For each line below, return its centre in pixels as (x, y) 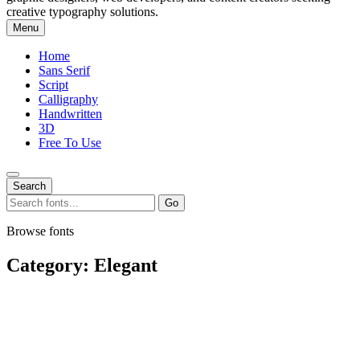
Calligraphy (68, 99)
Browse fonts (40, 231)
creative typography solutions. (82, 12)
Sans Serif (64, 70)
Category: (50, 265)
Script (53, 85)
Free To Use (70, 143)
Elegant (126, 265)
